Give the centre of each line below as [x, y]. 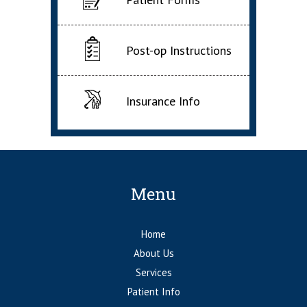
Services [153, 272]
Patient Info [153, 292]
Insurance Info [163, 101]
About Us [153, 253]
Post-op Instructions [179, 51]
